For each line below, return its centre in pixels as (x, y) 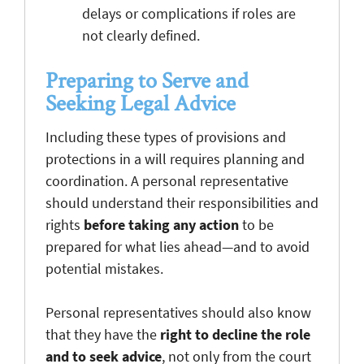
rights (65, 224)
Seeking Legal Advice (141, 102)
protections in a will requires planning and (175, 158)
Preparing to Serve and (147, 79)
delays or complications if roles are (189, 13)
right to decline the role (234, 334)
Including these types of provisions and (166, 136)
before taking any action (161, 224)
